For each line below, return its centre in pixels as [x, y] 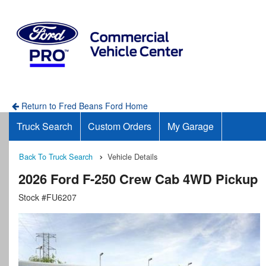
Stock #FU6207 [47, 197]
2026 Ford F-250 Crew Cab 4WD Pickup [138, 179]
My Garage [190, 126]
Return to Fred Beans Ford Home [83, 106]
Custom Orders [120, 126]
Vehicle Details [132, 156]
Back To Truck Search [56, 156]
